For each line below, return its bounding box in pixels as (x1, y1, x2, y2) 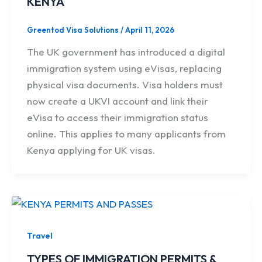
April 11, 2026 (125, 25, 174, 35)
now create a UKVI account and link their (26, 95, 208, 108)
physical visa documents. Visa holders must (26, 78, 223, 91)
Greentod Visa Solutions (26, 25, 120, 35)
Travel (26, 230, 53, 242)
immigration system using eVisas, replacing (26, 62, 222, 75)
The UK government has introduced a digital (26, 46, 225, 58)
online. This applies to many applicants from (26, 127, 226, 140)
